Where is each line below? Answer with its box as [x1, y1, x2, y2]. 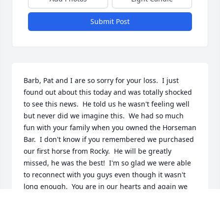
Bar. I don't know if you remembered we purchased [24, 135, 194, 144]
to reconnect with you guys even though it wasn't [24, 170, 186, 180]
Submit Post [90, 17, 130, 27]
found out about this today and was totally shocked [24, 87, 192, 97]
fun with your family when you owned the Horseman [24, 123, 196, 133]
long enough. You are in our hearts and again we [24, 182, 188, 192]
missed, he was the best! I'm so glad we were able [24, 158, 191, 168]
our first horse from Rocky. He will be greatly [24, 146, 171, 156]
